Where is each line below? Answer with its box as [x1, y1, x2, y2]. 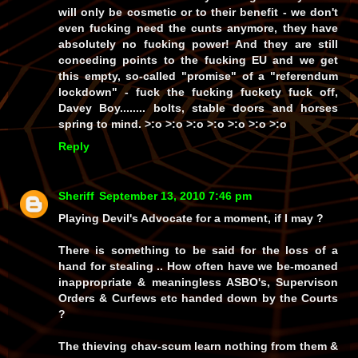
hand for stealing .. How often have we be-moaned [58, 260, 338, 273]
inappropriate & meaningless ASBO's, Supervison [58, 276, 338, 289]
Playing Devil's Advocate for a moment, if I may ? [58, 212, 324, 225]
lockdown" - [58, 86, 136, 99]
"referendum [270, 70, 338, 83]
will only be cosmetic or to [58, 6, 212, 19]
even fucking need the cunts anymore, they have [58, 22, 338, 35]
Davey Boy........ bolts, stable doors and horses [58, 101, 338, 115]
